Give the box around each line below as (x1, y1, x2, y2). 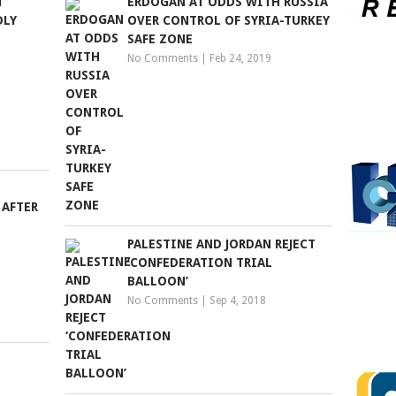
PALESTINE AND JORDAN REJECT (127, 237, 316, 251)
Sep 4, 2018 (209, 294, 267, 307)
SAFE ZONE (127, 32, 194, 46)
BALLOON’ (127, 274, 189, 288)
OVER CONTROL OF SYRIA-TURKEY (127, 13, 331, 27)
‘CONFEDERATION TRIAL (127, 255, 273, 270)
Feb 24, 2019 (209, 52, 272, 65)
